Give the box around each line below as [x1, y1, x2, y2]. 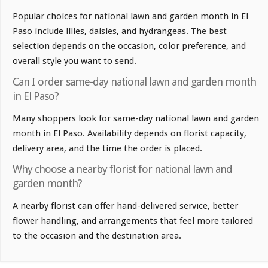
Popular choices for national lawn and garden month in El [13, 10, 248, 22]
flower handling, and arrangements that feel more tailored [13, 215, 253, 226]
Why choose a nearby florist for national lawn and [13, 162, 232, 175]
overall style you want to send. [13, 55, 136, 66]
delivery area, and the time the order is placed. [13, 142, 202, 154]
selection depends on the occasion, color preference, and [13, 40, 246, 51]
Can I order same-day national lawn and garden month [13, 75, 256, 88]
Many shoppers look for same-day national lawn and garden [13, 112, 259, 124]
